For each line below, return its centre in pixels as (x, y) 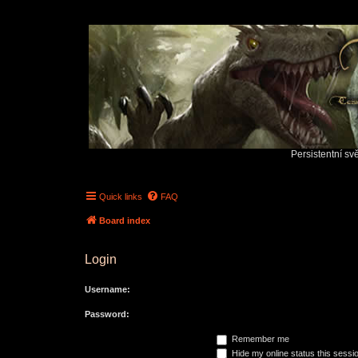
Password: (107, 314)
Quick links (121, 197)
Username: (107, 289)
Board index (125, 221)
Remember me (259, 339)
